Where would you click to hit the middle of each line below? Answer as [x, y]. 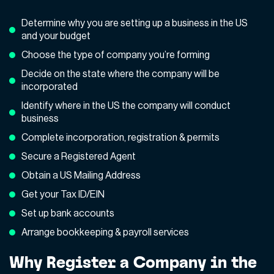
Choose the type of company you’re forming [117, 55]
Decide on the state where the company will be [120, 74]
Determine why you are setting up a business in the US [135, 23]
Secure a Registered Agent [79, 156]
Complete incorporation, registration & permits [120, 137]
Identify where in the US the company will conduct [126, 106]
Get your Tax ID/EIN [63, 194]
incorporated [50, 87]
